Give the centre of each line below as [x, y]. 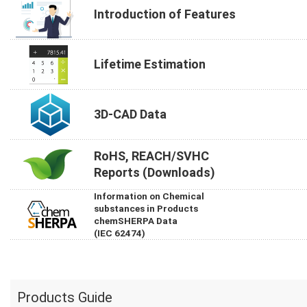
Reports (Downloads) [155, 173]
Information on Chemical [149, 196]
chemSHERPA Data [136, 221]
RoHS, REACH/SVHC [151, 156]
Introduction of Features [165, 14]
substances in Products [146, 209]
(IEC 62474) [120, 233]
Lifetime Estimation [150, 64]
